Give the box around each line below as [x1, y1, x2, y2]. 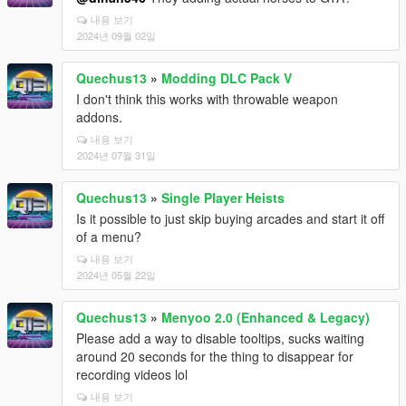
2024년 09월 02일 [77, 27, 156, 43]
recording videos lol [76, 364, 188, 383]
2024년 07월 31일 [77, 147, 156, 162]
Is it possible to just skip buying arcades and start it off [76, 208, 384, 227]
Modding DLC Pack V [161, 68, 292, 87]
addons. [76, 107, 122, 126]
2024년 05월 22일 [77, 266, 156, 282]
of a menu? [76, 227, 141, 246]
